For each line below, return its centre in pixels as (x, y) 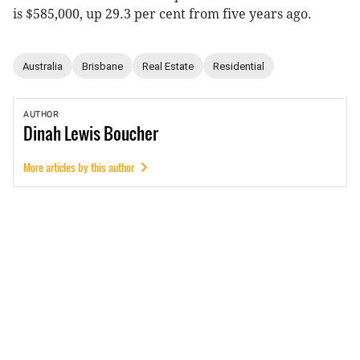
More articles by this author (79, 167)
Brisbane (102, 66)
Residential (239, 66)
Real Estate (168, 66)
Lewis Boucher (111, 133)
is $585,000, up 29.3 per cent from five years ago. (162, 14)
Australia (43, 66)
